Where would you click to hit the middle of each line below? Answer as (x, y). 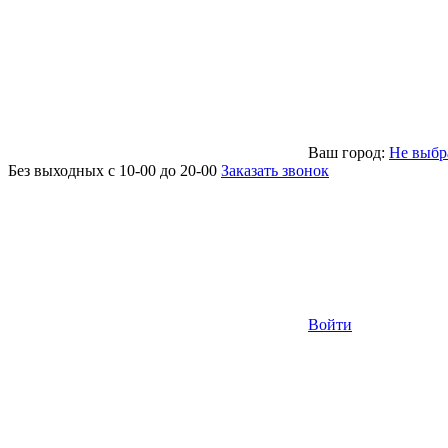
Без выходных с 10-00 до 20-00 (112, 170)
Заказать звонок (275, 170)
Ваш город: (348, 152)
